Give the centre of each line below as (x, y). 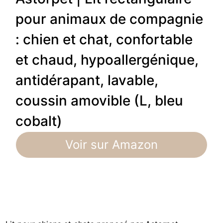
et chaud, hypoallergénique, (107, 59)
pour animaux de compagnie (110, 19)
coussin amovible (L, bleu (100, 100)
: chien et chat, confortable (104, 39)
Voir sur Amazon (111, 144)
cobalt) (39, 121)
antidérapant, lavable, (87, 80)
